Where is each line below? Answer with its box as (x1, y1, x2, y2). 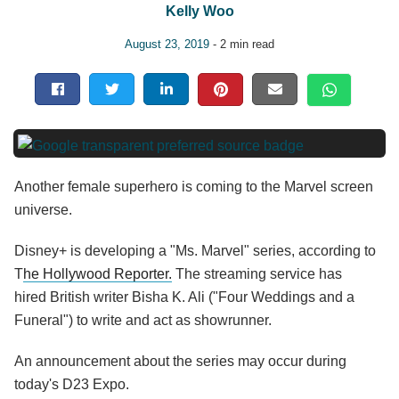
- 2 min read (209, 37, 274, 51)
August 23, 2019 (125, 37, 209, 51)
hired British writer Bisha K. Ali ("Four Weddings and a (14, 289, 354, 305)
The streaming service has (172, 266, 342, 282)
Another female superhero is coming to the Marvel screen (14, 179, 373, 195)
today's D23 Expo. (14, 377, 129, 393)
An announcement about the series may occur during (14, 354, 346, 370)
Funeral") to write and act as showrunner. (14, 313, 272, 329)
